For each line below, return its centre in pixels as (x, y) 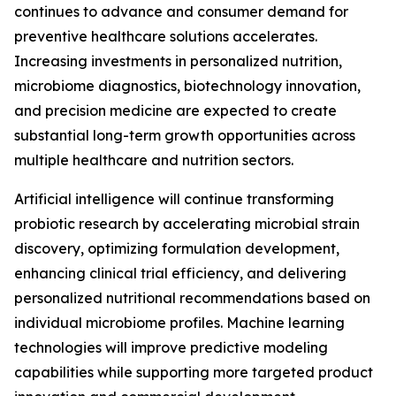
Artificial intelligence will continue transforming (174, 199)
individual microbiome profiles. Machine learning (179, 323)
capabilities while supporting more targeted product (194, 373)
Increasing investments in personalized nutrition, (178, 61)
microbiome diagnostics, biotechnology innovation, (187, 86)
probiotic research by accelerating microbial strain (187, 224)
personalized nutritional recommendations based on (192, 298)
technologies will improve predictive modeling (171, 348)
